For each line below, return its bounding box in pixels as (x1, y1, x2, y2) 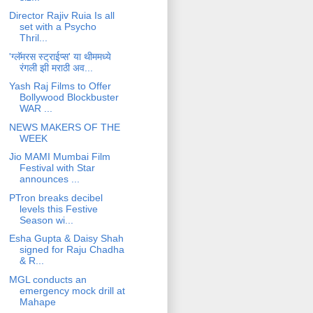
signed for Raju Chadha (19, 244, 124, 256)
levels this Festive (19, 203, 98, 214)
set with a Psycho (19, 21, 96, 33)
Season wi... (19, 214, 73, 226)
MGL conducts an (8, 273, 87, 285)
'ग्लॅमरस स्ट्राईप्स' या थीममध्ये (8, 50, 111, 62)
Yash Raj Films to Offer (8, 80, 111, 92)
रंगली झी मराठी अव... (19, 61, 93, 73)
